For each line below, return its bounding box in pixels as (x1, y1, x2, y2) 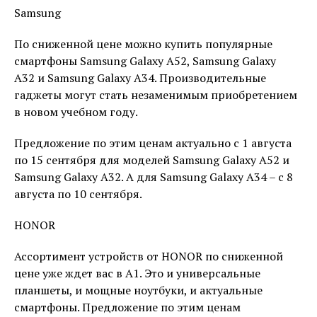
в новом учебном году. (14, 104, 138, 120)
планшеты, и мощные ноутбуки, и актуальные (14, 282, 263, 298)
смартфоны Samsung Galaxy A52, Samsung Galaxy (14, 53, 276, 69)
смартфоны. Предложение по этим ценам (14, 299, 241, 315)
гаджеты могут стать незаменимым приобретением (14, 87, 297, 103)
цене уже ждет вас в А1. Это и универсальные (14, 265, 260, 281)
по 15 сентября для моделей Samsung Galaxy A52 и (14, 152, 289, 168)
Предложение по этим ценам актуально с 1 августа (14, 135, 292, 151)
